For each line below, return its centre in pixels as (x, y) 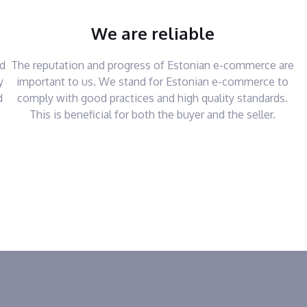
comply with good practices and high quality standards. (153, 98)
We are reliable (152, 33)
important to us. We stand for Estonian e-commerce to (153, 82)
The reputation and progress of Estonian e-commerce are (153, 65)
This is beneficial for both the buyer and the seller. (153, 114)
